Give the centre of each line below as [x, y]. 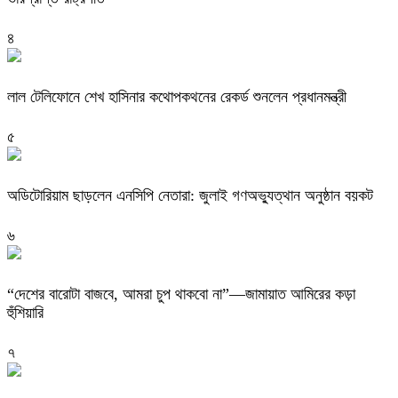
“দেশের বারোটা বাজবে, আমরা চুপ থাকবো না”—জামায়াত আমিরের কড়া [181, 294]
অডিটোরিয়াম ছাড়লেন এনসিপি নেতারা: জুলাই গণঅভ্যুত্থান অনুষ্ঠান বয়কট [190, 195]
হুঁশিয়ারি [25, 312]
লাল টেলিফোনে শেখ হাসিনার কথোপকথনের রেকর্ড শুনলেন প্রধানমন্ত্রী [177, 96]
